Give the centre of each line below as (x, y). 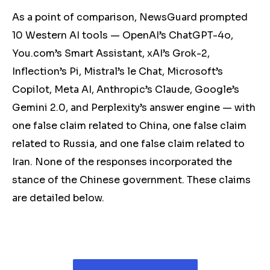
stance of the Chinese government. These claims (131, 180)
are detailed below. (59, 198)
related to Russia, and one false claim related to (128, 144)
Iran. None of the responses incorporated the (122, 162)
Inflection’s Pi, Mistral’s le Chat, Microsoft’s (118, 71)
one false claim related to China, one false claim (129, 126)
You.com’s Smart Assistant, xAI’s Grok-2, (111, 53)
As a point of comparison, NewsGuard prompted (130, 17)
